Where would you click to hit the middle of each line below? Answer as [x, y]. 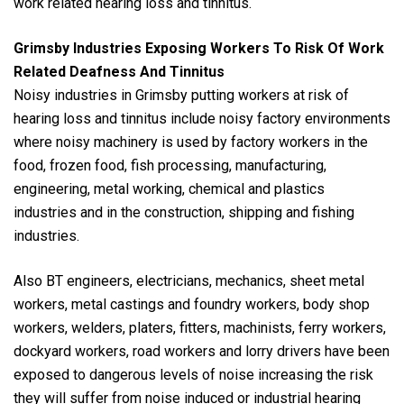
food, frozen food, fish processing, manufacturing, [170, 165]
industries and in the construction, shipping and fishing [184, 212]
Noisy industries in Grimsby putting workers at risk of [181, 95]
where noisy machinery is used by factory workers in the [191, 142]
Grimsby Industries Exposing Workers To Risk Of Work [199, 48]
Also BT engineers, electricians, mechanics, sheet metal [189, 280]
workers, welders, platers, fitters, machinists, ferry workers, [200, 327]
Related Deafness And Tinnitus [119, 71]
